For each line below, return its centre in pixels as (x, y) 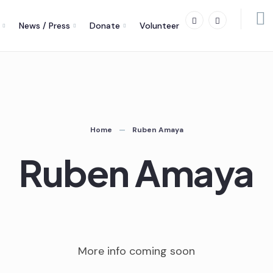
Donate (105, 26)
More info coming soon (136, 251)
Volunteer (160, 26)
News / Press (45, 26)
